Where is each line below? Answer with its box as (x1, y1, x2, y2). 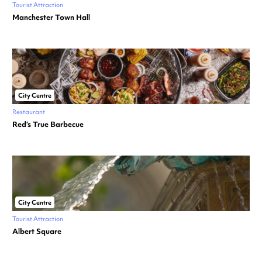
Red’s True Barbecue (12, 119, 84, 130)
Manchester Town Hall (12, 12, 90, 23)
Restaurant (12, 108, 45, 116)
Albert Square (12, 226, 61, 237)
